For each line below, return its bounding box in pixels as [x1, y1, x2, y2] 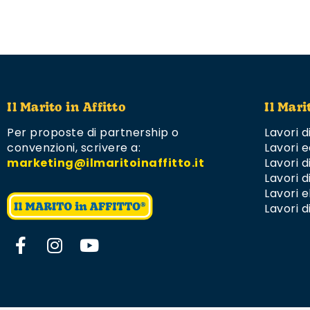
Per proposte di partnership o [7, 125, 179, 141]
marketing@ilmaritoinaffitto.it [7, 155, 204, 172]
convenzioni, [7, 140, 81, 156]
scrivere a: [80, 140, 140, 156]
